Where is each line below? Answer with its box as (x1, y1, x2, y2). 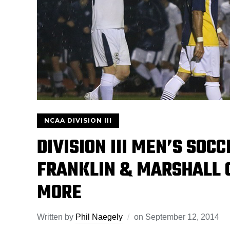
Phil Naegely (75, 213, 123, 221)
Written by (37, 213, 75, 221)
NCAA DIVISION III (44, 117, 112, 124)
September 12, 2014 (145, 213, 219, 221)
